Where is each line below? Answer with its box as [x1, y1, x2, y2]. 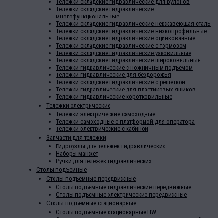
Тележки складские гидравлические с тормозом [56, 42, 186, 50]
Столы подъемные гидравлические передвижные [56, 183, 191, 191]
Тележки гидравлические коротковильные [56, 93, 172, 101]
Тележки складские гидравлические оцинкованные [56, 35, 195, 42]
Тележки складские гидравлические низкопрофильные [56, 27, 207, 35]
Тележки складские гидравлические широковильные [56, 56, 200, 64]
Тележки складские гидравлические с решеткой [56, 78, 185, 86]
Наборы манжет [56, 150, 98, 158]
